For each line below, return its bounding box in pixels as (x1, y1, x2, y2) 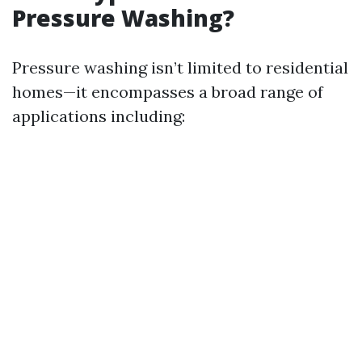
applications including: (12, 106, 185, 126)
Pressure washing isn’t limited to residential (12, 57, 348, 78)
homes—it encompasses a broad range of (12, 82, 323, 102)
